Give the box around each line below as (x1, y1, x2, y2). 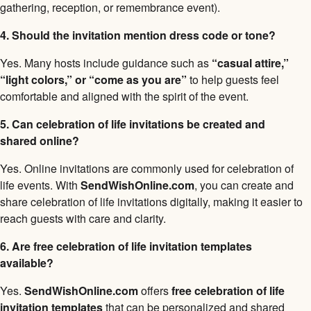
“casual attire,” (212, 54, 289, 71)
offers (138, 282, 171, 299)
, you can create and (194, 176, 294, 193)
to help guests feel (187, 71, 279, 87)
